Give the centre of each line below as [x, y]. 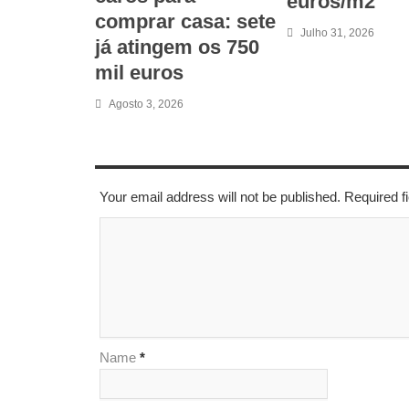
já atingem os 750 [177, 47]
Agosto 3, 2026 [146, 104]
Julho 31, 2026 [337, 33]
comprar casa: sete [185, 21]
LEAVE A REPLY [143, 150]
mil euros [139, 72]
